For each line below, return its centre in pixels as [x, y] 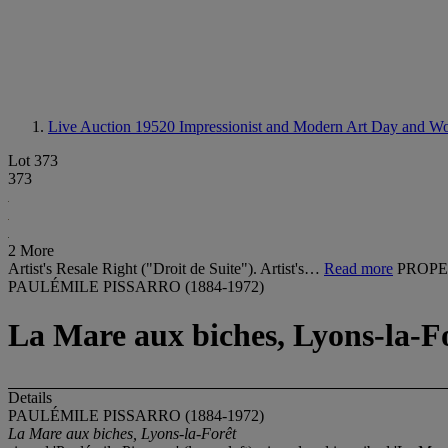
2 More [31, 250]
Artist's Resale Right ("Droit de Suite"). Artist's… [166, 268]
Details [30, 397]
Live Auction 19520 [113, 126]
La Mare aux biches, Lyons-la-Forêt [122, 433]
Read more [358, 268]
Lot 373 [33, 160]
